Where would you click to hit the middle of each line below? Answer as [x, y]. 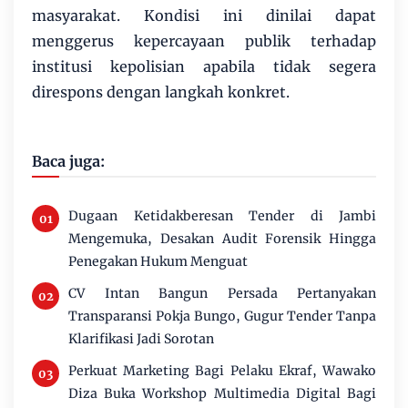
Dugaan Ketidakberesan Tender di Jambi [222, 216]
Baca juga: [68, 162]
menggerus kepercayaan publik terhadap [204, 41]
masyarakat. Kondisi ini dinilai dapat [204, 16]
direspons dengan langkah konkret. [161, 92]
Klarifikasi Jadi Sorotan [141, 339]
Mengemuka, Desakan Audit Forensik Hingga [222, 239]
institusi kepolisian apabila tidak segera [204, 67]
